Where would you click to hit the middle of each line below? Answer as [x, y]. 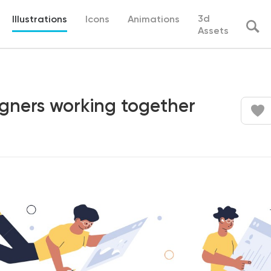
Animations [154, 20]
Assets [213, 31]
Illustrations [40, 20]
